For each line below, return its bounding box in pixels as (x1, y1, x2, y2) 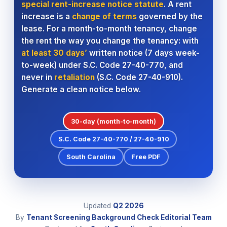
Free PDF (131, 153, 161, 161)
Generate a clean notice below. (21, 85, 141, 95)
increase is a (21, 12, 72, 22)
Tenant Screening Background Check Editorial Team (26, 213, 212, 221)
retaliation (54, 72, 95, 83)
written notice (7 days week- (87, 48, 200, 58)
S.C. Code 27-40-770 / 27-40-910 (58, 135, 169, 143)
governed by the (136, 12, 203, 22)
